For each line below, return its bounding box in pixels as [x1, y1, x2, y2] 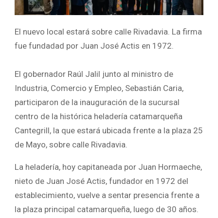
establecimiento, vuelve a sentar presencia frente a [15, 190, 200, 200]
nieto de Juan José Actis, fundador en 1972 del [15, 176, 188, 186]
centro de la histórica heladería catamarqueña [15, 111, 182, 121]
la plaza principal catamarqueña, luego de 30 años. [15, 204, 199, 214]
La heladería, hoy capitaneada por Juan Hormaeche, [15, 162, 202, 172]
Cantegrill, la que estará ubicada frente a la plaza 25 [15, 125, 203, 135]
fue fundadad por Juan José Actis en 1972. [15, 40, 174, 51]
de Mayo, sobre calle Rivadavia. [15, 139, 127, 149]
